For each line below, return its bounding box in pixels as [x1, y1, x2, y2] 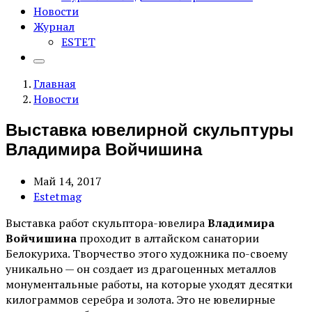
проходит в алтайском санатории [77, 230, 259, 246]
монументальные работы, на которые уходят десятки [6, 276, 292, 292]
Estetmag [33, 188, 81, 204]
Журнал [33, 19, 75, 34]
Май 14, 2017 [33, 173, 102, 189]
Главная [33, 76, 76, 91]
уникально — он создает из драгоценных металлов [6, 260, 276, 276]
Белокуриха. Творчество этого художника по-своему [6, 245, 288, 261]
